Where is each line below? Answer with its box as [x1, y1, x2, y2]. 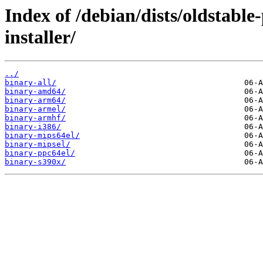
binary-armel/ [5, 104, 66, 114]
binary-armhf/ [5, 113, 66, 123]
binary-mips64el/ [5, 131, 80, 140]
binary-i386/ [5, 122, 61, 131]
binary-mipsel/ [5, 140, 70, 149]
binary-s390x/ [5, 157, 66, 167]
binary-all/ [5, 78, 56, 87]
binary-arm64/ [5, 96, 66, 105]
